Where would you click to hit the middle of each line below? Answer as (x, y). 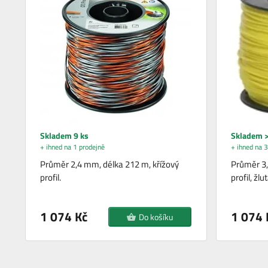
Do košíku (156, 217)
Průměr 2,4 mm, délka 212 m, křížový (110, 164)
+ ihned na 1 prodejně (73, 147)
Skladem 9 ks (65, 135)
